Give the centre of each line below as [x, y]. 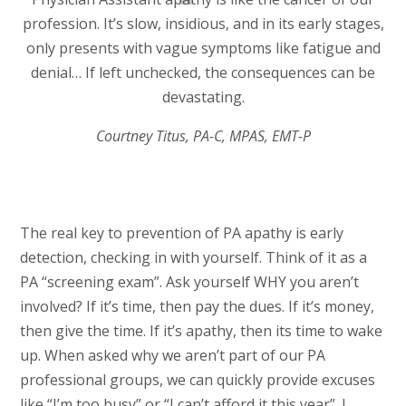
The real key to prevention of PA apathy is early [181, 233]
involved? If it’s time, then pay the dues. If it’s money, [197, 307]
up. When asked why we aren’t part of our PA [172, 356]
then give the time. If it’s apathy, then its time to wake [201, 331]
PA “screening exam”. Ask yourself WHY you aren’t [189, 282]
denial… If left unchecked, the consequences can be [203, 73]
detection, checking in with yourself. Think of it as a [193, 258]
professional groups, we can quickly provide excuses [197, 380]
